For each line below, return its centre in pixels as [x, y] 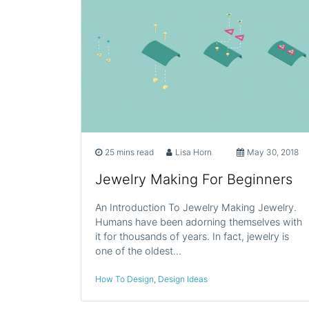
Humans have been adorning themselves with [199, 221]
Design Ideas [183, 279]
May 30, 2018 [273, 152]
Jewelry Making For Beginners [194, 179]
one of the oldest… [138, 250]
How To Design [124, 279]
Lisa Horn [193, 152]
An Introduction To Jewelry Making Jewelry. [196, 207]
